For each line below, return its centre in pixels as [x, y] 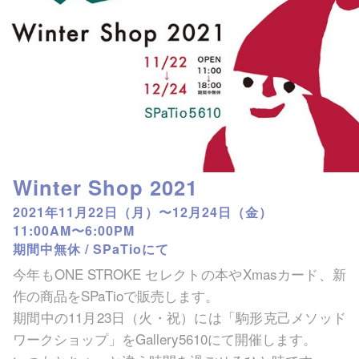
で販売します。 [171, 295]
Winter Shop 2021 [105, 187]
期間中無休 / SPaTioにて [91, 248]
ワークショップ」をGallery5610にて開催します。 [165, 338]
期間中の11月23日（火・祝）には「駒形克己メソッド [179, 317]
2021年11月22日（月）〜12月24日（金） [143, 212]
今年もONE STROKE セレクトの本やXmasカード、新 [179, 273]
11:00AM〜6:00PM [74, 230]
